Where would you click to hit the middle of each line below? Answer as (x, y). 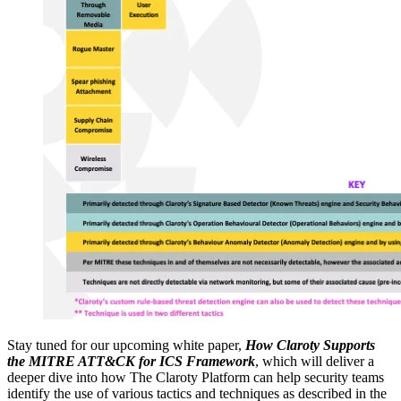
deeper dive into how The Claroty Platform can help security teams (196, 378)
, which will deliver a (315, 362)
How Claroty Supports (310, 346)
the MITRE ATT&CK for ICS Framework (131, 362)
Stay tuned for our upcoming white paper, (126, 346)
